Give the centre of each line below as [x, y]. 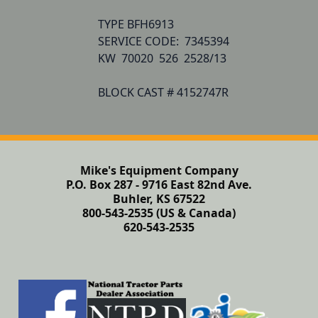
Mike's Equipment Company [159, 170]
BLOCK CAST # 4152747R [163, 92]
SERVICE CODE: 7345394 [166, 41]
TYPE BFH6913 [136, 24]
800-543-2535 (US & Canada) [159, 213]
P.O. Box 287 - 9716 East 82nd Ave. [159, 185]
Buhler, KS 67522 [159, 199]
